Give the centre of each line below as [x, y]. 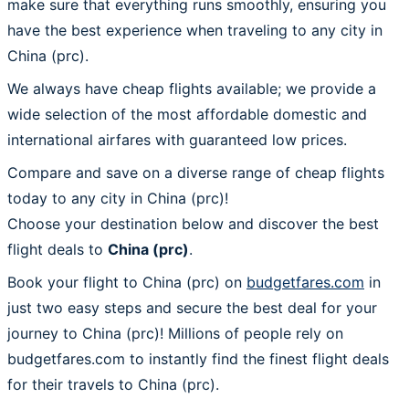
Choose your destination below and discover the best [193, 223]
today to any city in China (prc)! [118, 198]
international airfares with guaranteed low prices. [177, 139]
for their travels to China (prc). [113, 384]
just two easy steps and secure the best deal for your [192, 307]
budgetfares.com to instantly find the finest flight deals [198, 358]
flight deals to [58, 249]
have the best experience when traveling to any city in [195, 30]
